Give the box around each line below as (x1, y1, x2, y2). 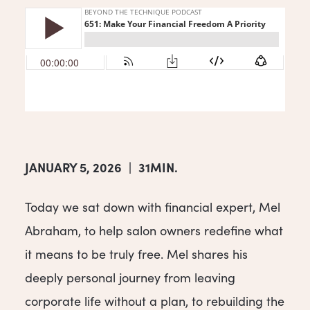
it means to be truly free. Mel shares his (25, 246, 248, 263)
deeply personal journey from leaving (25, 269, 235, 286)
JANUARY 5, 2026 (25, 158, 122, 176)
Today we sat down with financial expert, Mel (25, 199, 280, 216)
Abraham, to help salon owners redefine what (25, 222, 283, 239)
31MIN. (138, 158, 178, 176)
